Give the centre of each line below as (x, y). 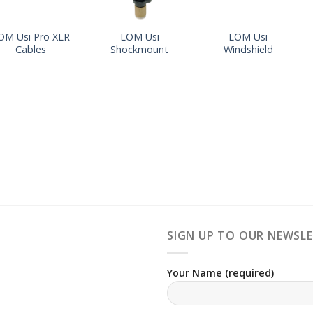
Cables (31, 49)
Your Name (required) (220, 273)
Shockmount (140, 49)
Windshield (248, 49)
